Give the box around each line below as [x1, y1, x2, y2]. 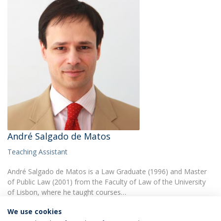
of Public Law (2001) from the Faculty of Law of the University [7, 177, 206, 186]
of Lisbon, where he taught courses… [7, 187, 126, 197]
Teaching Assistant [7, 147, 68, 156]
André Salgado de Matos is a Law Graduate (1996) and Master [7, 166, 207, 176]
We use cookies [7, 207, 62, 216]
